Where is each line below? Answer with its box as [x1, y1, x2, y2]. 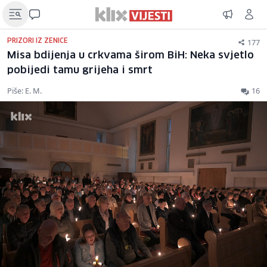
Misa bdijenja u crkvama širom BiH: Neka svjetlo [7, 51, 254, 61]
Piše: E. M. [7, 85, 42, 96]
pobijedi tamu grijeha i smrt [7, 66, 153, 76]
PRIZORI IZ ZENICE [7, 38, 68, 44]
